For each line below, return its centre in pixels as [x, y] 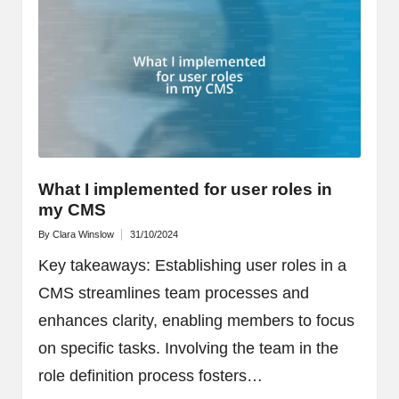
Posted [52, 239]
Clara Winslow [83, 235]
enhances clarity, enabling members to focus [196, 320]
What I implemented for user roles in [185, 190]
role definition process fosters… [150, 375]
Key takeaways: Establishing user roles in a [192, 265]
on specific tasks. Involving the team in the [188, 348]
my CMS [72, 210]
